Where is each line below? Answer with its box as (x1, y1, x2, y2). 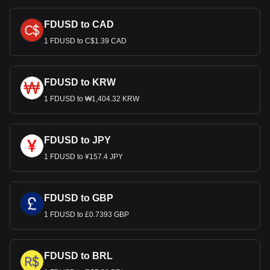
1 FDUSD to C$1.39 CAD (44, 37, 127, 45)
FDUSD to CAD (44, 19, 114, 30)
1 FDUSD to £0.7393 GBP (44, 210, 129, 219)
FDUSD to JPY (44, 135, 111, 145)
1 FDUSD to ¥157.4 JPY (44, 152, 123, 161)
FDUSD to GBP (44, 193, 113, 203)
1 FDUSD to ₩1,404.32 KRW (44, 95, 139, 103)
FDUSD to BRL (44, 251, 113, 261)
